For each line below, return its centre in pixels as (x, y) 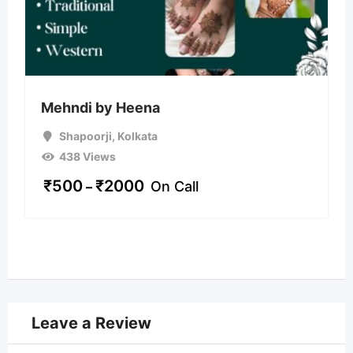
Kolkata (137, 136)
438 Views (87, 156)
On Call (175, 186)
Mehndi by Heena (100, 107)
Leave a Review (91, 323)
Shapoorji (85, 136)
